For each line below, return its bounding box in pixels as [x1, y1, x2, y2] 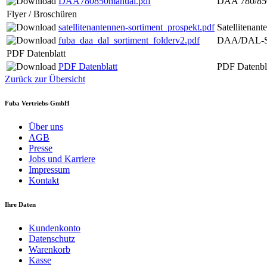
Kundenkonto [29, 222, 80, 233]
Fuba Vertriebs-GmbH [5, 99, 70, 107]
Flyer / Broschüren [7, 8, 77, 19]
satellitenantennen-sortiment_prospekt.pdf [58, 21, 215, 32]
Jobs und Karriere [29, 153, 95, 164]
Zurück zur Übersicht [5, 73, 85, 84]
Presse [29, 142, 52, 153]
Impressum [29, 164, 70, 175]
